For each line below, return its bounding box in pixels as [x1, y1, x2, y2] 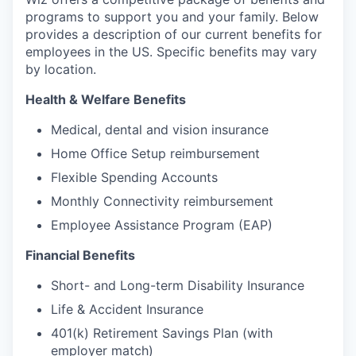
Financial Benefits [25, 247, 135, 263]
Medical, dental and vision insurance [51, 122, 269, 137]
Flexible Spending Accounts [51, 169, 218, 185]
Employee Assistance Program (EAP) [51, 217, 273, 233]
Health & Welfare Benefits [25, 91, 186, 107]
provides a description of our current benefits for [25, 26, 322, 42]
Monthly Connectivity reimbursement [51, 193, 273, 209]
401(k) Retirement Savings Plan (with [51, 325, 273, 341]
